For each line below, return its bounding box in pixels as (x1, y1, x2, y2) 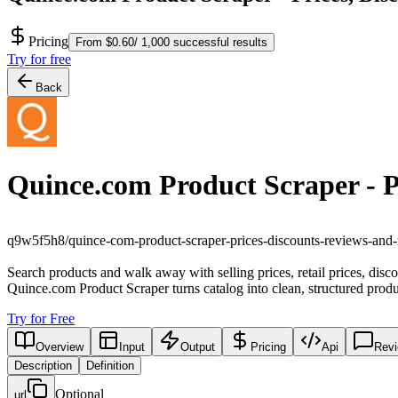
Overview (36, 339, 84, 354)
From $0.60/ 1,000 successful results (76, 35, 267, 49)
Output (180, 339, 215, 354)
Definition (86, 358, 134, 372)
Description (14, 358, 72, 372)
